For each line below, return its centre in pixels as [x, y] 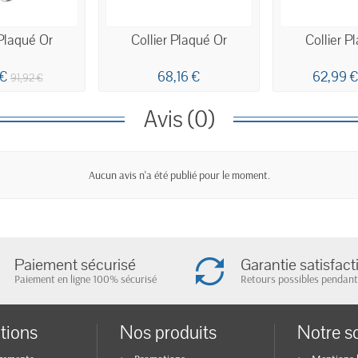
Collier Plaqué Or [179, 40]
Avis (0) [179, 119]
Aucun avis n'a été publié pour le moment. [179, 175]
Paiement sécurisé [75, 265]
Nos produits [169, 333]
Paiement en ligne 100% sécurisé [86, 279]
